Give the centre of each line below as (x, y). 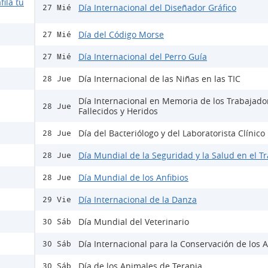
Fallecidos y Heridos (118, 111)
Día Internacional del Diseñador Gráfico (157, 7)
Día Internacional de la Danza (138, 200)
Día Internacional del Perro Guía (143, 57)
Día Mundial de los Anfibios (133, 178)
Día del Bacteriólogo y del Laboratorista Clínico (172, 133)
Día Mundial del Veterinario (134, 222)
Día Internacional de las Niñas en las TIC (159, 79)
